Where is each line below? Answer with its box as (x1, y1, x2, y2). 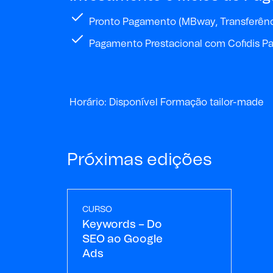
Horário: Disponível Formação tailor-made (69, 97, 264, 107)
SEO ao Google (82, 233, 163, 245)
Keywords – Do (82, 219, 162, 230)
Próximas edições (67, 151, 212, 169)
